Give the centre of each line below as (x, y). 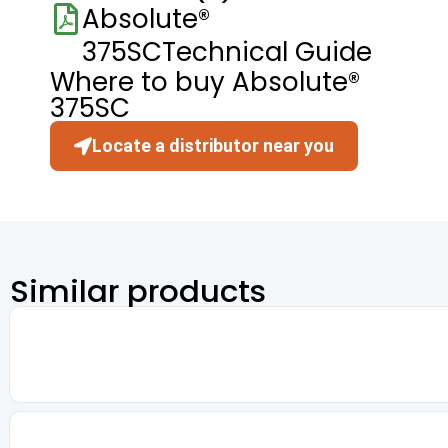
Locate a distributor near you (213, 145)
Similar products (138, 290)
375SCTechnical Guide (227, 51)
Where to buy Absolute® (205, 81)
